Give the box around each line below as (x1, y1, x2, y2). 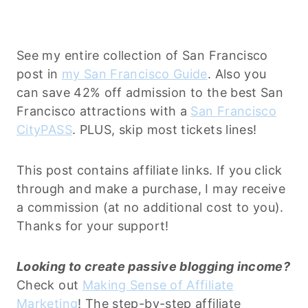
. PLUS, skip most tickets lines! (71, 122, 257, 137)
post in (16, 66, 62, 81)
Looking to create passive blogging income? (16, 258, 291, 274)
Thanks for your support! (16, 218, 169, 233)
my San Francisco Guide (61, 66, 208, 81)
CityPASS (16, 122, 72, 137)
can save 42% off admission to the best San (16, 85, 284, 100)
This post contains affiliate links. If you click (16, 162, 283, 177)
